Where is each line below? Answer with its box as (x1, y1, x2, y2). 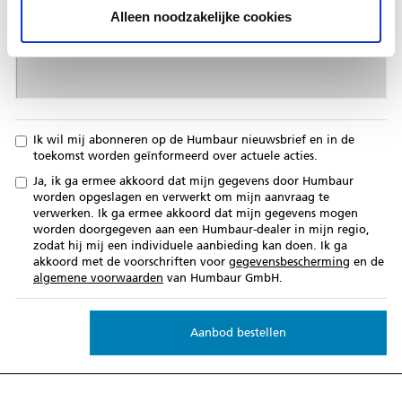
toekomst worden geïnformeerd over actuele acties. (33, 148, 318, 163)
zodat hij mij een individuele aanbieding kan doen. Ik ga (33, 238, 347, 253)
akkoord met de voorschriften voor (33, 254, 229, 269)
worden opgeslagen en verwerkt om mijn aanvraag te (33, 189, 329, 205)
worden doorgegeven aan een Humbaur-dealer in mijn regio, (33, 222, 370, 237)
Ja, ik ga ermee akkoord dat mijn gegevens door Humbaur (33, 173, 354, 188)
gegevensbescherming (229, 254, 350, 269)
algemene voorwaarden (33, 270, 163, 285)
